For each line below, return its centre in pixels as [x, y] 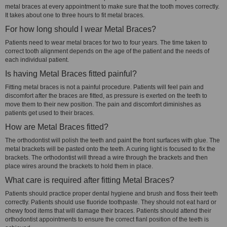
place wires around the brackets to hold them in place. [81, 166]
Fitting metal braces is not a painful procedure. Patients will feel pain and [104, 87]
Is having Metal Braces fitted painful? [71, 74]
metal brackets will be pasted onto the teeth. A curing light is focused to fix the [110, 149]
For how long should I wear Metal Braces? [81, 29]
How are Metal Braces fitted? [57, 127]
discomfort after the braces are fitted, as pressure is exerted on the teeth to [106, 96]
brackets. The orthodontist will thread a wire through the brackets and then [106, 158]
